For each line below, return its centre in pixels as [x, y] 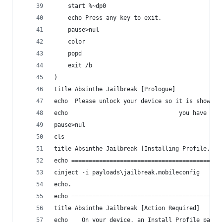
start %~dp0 [87, 6]
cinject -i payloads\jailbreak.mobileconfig [127, 172]
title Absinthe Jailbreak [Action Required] [127, 208]
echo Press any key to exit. [115, 18]
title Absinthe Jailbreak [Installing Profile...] [137, 149]
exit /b [80, 65]
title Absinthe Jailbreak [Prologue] [115, 89]
